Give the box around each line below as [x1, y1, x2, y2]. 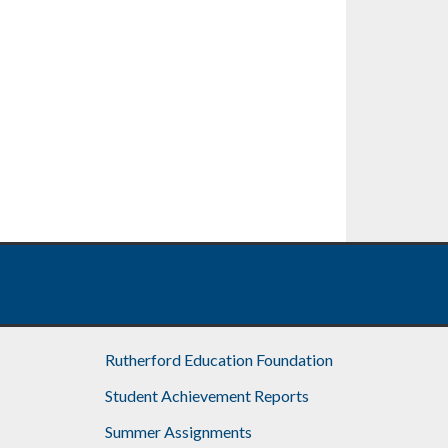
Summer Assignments [105, 421, 253, 441]
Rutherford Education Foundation [105, 349, 334, 369]
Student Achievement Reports [105, 385, 310, 405]
